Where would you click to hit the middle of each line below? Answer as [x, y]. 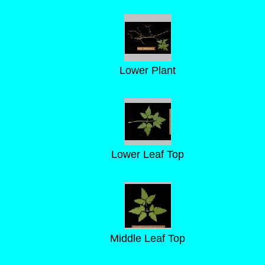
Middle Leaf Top [148, 238]
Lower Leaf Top [148, 154]
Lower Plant [148, 70]
